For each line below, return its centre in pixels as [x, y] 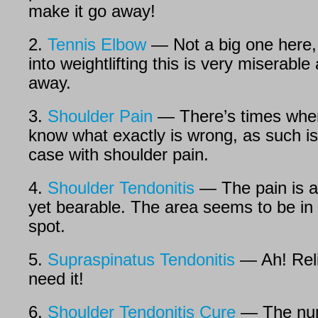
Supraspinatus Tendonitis [141, 259]
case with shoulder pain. [119, 154]
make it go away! [92, 11]
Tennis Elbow [97, 44]
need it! [56, 279]
